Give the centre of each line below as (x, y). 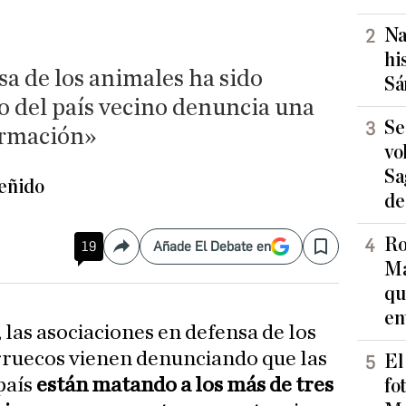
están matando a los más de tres (185, 386)
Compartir (152, 254)
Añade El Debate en (212, 247)
